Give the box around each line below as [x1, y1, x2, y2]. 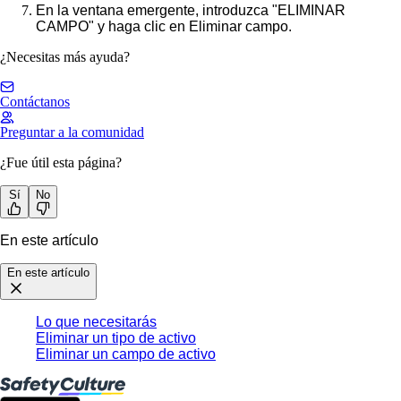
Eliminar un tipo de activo [36, 329, 196, 346]
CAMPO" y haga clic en [36, 18, 189, 34]
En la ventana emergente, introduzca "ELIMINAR [36, 2, 346, 18]
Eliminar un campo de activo [36, 346, 216, 362]
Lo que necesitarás [36, 313, 157, 329]
